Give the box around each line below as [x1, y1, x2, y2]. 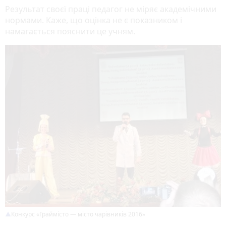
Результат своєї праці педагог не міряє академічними [5, 4, 216, 15]
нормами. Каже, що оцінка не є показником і [5, 15, 182, 26]
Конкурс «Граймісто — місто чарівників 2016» [11, 210, 145, 219]
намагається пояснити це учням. [5, 26, 135, 37]
